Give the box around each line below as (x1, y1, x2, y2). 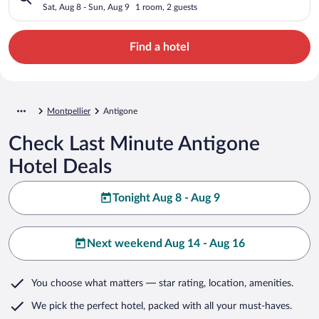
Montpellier (47, 106, 90, 115)
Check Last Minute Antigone (9, 133, 260, 154)
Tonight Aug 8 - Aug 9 (112, 192, 220, 204)
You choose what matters (31, 278, 143, 288)
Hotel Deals (9, 156, 112, 177)
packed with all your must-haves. (145, 300, 292, 311)
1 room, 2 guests (135, 2, 197, 11)
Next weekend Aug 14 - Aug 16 (87, 237, 245, 249)
